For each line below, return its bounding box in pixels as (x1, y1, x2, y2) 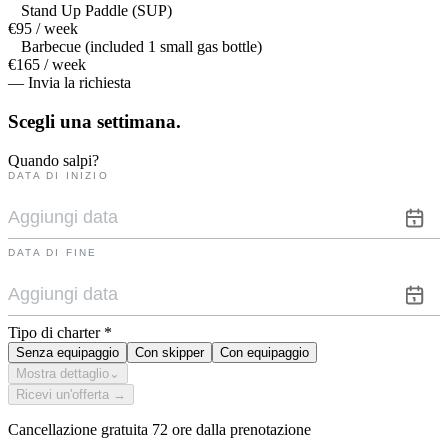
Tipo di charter (8, 323, 100, 341)
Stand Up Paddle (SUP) (21, 2, 172, 20)
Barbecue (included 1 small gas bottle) (21, 38, 262, 56)
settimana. (97, 111, 181, 133)
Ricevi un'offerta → (16, 386, 126, 402)
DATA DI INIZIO (8, 169, 109, 181)
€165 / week (8, 56, 86, 74)
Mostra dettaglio (16, 365, 109, 381)
